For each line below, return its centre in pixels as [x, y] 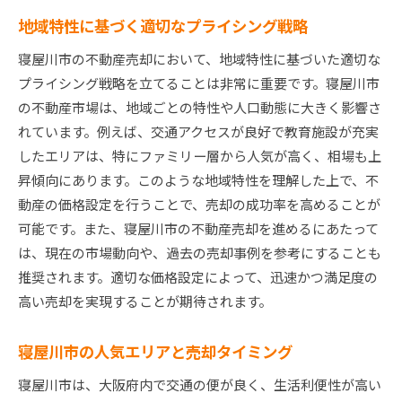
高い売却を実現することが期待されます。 [145, 301]
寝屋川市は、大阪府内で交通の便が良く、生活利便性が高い [200, 385]
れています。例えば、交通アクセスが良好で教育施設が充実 [198, 132]
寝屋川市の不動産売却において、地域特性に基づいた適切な [199, 59]
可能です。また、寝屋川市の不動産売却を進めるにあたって [198, 229]
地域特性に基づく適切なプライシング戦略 [163, 26]
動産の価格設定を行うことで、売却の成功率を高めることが [199, 205]
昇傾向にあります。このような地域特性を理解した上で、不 [198, 180]
